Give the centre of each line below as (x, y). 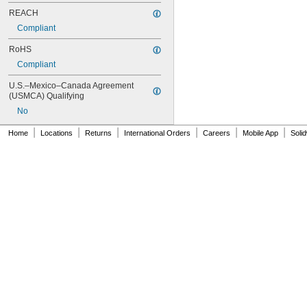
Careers (217, 133)
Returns (98, 133)
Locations (57, 133)
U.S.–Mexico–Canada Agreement (71, 86)
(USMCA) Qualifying (47, 96)
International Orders (157, 133)
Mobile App (260, 133)
